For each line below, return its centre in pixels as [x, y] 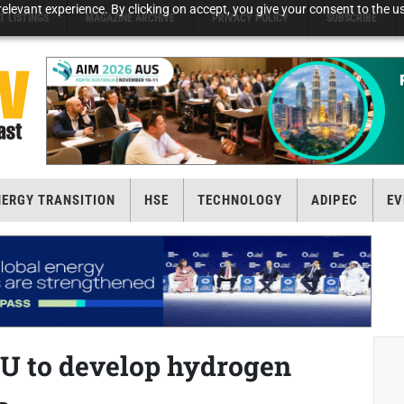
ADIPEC [334, 200]
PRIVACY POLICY [251, 18]
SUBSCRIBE [351, 18]
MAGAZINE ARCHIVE [131, 18]
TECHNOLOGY [239, 200]
